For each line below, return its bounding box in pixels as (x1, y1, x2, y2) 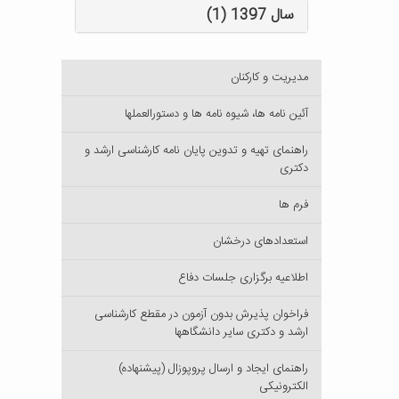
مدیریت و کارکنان (231, 68, 308, 87)
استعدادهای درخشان (213, 232, 308, 251)
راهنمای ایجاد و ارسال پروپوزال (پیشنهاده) (118, 359, 308, 379)
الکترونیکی (259, 377, 308, 396)
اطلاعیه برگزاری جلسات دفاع (178, 268, 308, 288)
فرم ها (279, 195, 308, 215)
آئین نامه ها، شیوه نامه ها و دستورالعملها (125, 104, 308, 124)
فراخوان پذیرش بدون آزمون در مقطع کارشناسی (94, 305, 308, 324)
